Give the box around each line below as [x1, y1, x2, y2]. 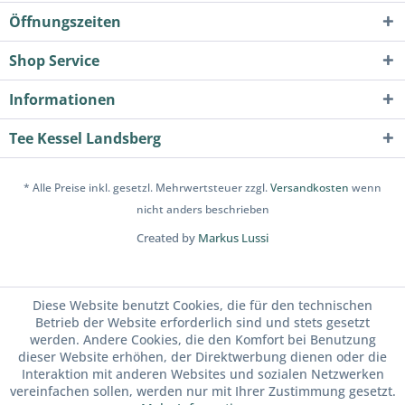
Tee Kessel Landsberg [9, 128, 161, 148]
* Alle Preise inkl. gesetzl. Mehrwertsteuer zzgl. [24, 180, 270, 196]
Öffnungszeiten [9, 12, 121, 32]
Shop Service [9, 51, 99, 71]
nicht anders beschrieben [136, 202, 269, 218]
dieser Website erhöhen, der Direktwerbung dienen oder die [18, 348, 387, 365]
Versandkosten [270, 180, 349, 196]
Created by [137, 230, 198, 247]
